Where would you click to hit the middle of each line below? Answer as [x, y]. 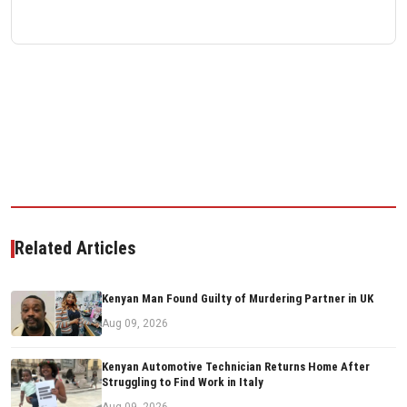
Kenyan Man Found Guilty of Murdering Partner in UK [238, 299]
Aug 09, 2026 [135, 324]
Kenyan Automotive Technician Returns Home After [236, 367]
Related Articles [75, 248]
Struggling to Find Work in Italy [183, 382]
